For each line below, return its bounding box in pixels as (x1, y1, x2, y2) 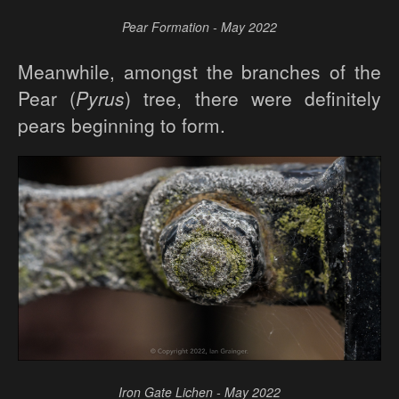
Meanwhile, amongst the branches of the (18, 58, 381, 85)
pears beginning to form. (18, 111, 225, 139)
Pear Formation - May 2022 (122, 18, 277, 37)
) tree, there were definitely (125, 85, 382, 112)
